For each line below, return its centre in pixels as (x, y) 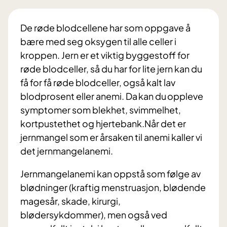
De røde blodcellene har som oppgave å (105, 28)
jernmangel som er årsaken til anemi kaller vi (111, 137)
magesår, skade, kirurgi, (70, 201)
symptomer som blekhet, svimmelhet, (101, 110)
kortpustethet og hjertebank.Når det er (103, 124)
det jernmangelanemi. (67, 151)
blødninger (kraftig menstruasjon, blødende (113, 187)
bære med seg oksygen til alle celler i (98, 42)
